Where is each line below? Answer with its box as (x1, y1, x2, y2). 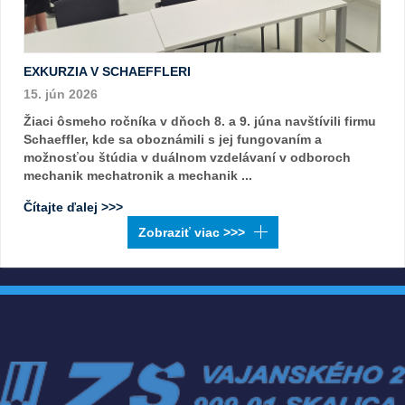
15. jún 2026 (24, 87, 98, 101)
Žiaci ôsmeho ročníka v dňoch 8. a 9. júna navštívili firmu (24, 114, 376, 128)
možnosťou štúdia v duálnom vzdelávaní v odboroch (24, 150, 351, 165)
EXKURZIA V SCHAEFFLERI (24, 64, 191, 79)
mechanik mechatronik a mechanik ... (24, 168, 252, 183)
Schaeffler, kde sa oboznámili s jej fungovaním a (24, 132, 322, 146)
